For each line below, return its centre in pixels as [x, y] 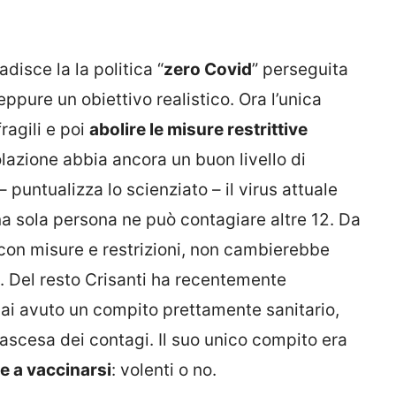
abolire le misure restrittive [198, 130]
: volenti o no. [164, 370]
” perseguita [300, 70]
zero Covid [208, 70]
